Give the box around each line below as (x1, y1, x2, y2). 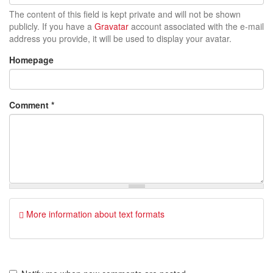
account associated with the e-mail (129, 20, 264, 33)
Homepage (9, 54, 54, 66)
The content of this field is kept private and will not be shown (9, 8, 241, 21)
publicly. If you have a (9, 20, 94, 33)
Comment (9, 99, 51, 112)
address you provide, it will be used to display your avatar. (9, 32, 232, 45)
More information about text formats (24, 208, 165, 221)
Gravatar (94, 20, 129, 33)
